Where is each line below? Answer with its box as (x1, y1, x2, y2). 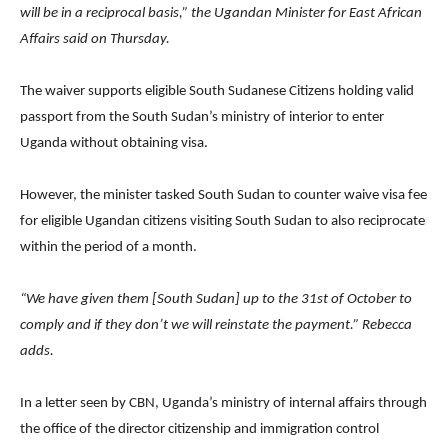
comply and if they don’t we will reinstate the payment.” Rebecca (20, 317, 412, 333)
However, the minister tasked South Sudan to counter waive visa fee (20, 187, 427, 203)
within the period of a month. (20, 239, 197, 255)
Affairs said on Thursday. (20, 31, 170, 47)
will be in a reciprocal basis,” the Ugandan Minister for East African (20, 5, 422, 21)
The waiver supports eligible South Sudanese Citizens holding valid (20, 83, 414, 99)
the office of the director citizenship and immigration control (20, 421, 379, 437)
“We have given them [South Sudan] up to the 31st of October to (20, 291, 412, 307)
